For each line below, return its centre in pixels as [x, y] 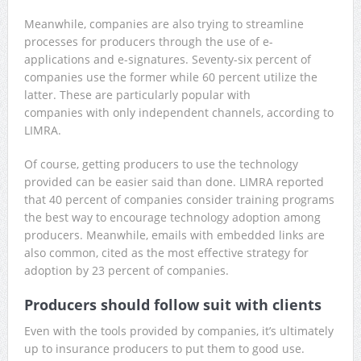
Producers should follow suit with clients [172, 304]
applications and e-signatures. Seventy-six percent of [167, 59]
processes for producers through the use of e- [148, 41]
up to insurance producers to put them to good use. [164, 348]
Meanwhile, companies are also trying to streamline [164, 23]
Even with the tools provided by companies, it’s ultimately [178, 330]
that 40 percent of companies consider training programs [179, 199]
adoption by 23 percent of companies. [126, 270]
